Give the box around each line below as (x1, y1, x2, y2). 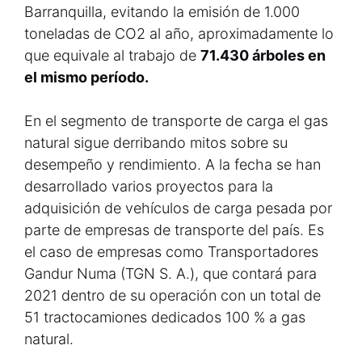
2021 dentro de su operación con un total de (24, 287, 321, 304)
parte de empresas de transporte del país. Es (24, 221, 324, 238)
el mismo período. (24, 69, 149, 86)
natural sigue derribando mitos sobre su (24, 134, 288, 151)
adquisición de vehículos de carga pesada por (24, 200, 332, 217)
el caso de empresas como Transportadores (24, 243, 318, 260)
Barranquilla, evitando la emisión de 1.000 (24, 3, 300, 20)
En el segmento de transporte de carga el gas (24, 112, 328, 129)
